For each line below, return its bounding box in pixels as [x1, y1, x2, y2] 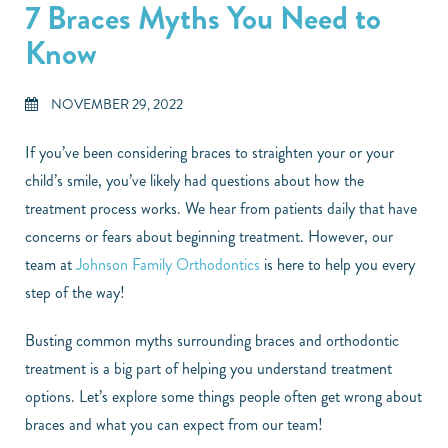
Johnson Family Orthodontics [76, 253, 260, 277]
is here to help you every [260, 253, 415, 277]
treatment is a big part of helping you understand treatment [25, 357, 392, 381]
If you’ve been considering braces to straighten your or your [25, 141, 394, 165]
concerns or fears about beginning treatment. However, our [25, 225, 393, 249]
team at [25, 253, 76, 277]
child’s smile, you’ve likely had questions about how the [25, 169, 364, 193]
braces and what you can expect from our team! [25, 413, 327, 437]
